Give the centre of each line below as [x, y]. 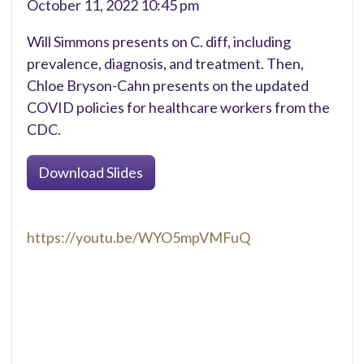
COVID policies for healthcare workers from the [178, 108]
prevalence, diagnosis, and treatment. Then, [165, 64]
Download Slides [91, 172]
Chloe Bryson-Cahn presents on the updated [167, 86]
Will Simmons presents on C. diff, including [158, 42]
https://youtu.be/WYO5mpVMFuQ [138, 237]
